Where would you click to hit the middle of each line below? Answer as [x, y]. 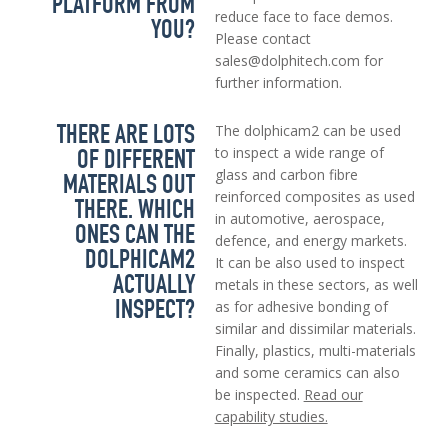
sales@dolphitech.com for [298, 61]
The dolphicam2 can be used [307, 131]
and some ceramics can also [307, 373]
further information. [278, 83]
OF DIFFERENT [135, 159]
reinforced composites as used [314, 197]
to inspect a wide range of [299, 153]
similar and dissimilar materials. [315, 329]
